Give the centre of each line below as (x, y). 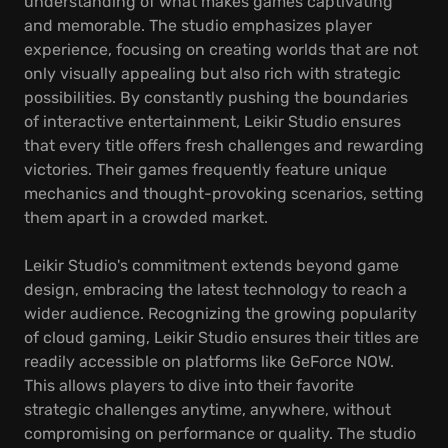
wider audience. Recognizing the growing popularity (220, 313)
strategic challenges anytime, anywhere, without (207, 409)
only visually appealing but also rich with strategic (212, 73)
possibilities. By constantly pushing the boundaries (216, 97)
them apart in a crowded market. (146, 217)
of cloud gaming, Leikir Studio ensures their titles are (221, 337)
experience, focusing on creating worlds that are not (221, 49)
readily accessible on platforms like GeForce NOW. (209, 361)
